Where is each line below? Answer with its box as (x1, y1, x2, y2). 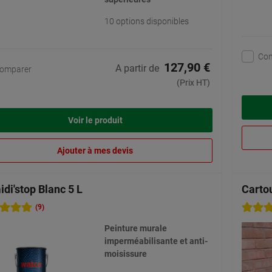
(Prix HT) (177, 78, 210, 88)
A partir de (115, 63, 159, 75)
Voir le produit (67, 115, 123, 126)
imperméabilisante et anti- (104, 236, 208, 246)
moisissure (104, 249, 147, 259)
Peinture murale (104, 223, 167, 234)
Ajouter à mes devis (57, 146, 133, 156)
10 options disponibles (104, 16, 189, 27)
